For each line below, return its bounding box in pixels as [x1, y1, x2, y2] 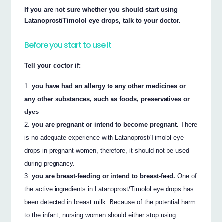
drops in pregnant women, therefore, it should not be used [24, 146, 190, 154]
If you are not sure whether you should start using [24, 6, 178, 14]
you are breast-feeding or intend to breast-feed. [32, 172, 176, 180]
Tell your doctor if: [24, 62, 81, 70]
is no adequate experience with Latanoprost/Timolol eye [24, 133, 184, 141]
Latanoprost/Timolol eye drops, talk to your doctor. [24, 17, 181, 25]
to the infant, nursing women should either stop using [24, 211, 176, 219]
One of [175, 172, 197, 180]
